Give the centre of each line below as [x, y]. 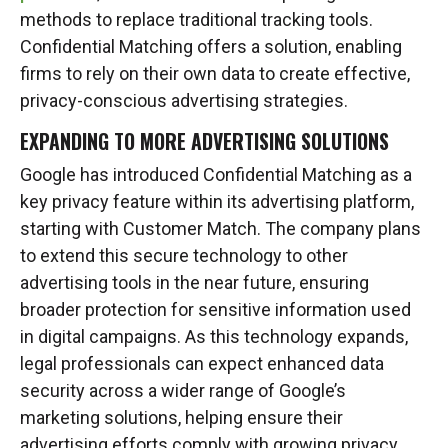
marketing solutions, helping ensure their [181, 417]
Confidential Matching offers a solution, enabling [211, 46]
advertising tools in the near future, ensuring [194, 282]
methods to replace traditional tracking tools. [196, 19]
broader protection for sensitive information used [215, 309]
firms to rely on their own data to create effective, [215, 73]
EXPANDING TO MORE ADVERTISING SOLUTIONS [204, 141]
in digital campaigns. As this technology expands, [214, 336]
